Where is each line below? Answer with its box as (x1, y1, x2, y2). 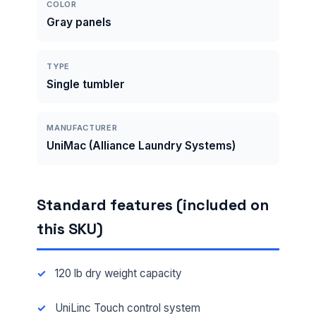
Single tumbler (47, 77, 126, 91)
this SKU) (37, 219, 103, 238)
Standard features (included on (37, 195, 269, 214)
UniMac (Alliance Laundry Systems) (47, 139, 236, 153)
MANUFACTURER (47, 123, 118, 133)
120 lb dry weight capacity (54, 266, 182, 280)
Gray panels (47, 16, 112, 30)
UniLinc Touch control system (54, 300, 200, 315)
